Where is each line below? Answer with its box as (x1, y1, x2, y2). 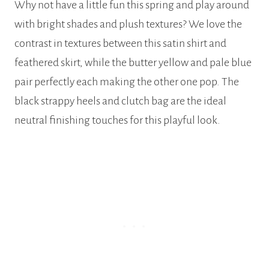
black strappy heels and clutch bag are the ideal (14, 94, 226, 107)
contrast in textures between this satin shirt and (14, 37, 226, 49)
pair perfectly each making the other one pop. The (14, 75, 239, 88)
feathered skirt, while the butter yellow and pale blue (14, 56, 252, 68)
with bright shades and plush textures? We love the (14, 17, 242, 30)
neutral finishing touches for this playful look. (14, 113, 220, 126)
